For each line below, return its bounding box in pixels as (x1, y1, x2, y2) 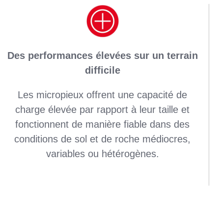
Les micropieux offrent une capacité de (18, 89, 188, 100)
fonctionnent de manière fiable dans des (15, 118, 190, 130)
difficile (84, 64, 120, 76)
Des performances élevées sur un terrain (7, 50, 198, 61)
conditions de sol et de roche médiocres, (14, 133, 191, 144)
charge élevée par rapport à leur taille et (15, 104, 190, 115)
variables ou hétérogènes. (46, 148, 159, 159)
